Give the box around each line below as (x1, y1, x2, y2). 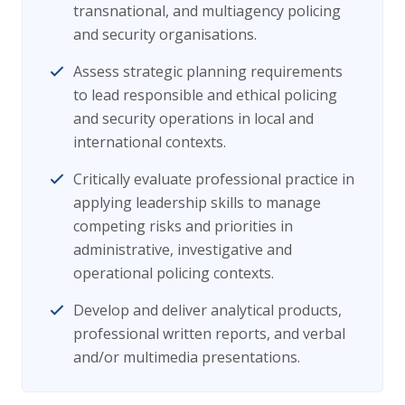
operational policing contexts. (73, 263, 274, 284)
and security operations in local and (73, 108, 314, 129)
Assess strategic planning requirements (73, 61, 343, 82)
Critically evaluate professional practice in (73, 169, 354, 190)
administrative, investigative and (73, 240, 292, 260)
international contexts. (73, 132, 226, 153)
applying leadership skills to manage (73, 193, 321, 213)
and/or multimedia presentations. (73, 347, 300, 368)
